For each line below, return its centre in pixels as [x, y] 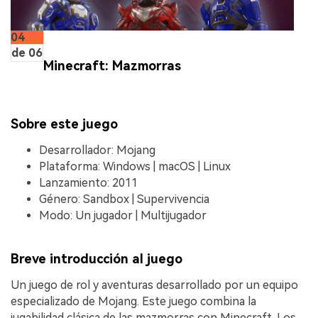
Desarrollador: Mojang [97, 150]
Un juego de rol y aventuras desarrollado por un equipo [154, 285]
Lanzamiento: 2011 [88, 182]
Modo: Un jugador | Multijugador [123, 215]
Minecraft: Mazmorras [112, 66]
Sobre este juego [64, 124]
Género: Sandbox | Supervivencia [124, 199]
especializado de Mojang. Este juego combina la [133, 301]
